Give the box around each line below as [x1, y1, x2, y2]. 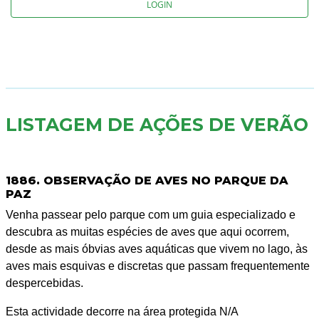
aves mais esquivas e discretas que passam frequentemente [5, 260, 310, 273]
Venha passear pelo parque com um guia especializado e [5, 209, 296, 221]
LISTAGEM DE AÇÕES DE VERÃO [5, 114, 308, 136]
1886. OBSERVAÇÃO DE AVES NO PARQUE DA [5, 174, 288, 188]
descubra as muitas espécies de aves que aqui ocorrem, [5, 226, 289, 239]
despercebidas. [5, 277, 83, 290]
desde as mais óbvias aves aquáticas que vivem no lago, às [5, 243, 308, 256]
